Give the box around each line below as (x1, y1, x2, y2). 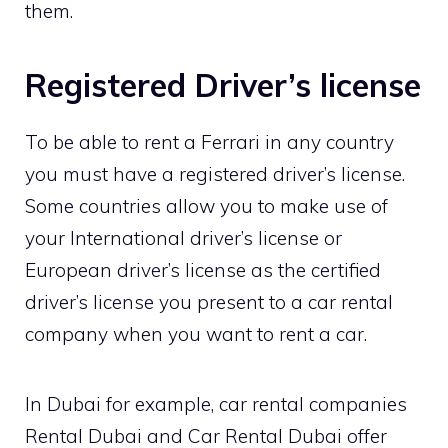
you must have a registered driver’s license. (25, 162, 405, 187)
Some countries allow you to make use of (25, 194, 388, 219)
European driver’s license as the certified (25, 258, 381, 283)
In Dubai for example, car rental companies (25, 392, 407, 417)
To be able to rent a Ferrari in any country (25, 130, 394, 155)
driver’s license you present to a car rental (25, 290, 393, 315)
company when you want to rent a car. (25, 322, 367, 347)
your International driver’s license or (25, 226, 342, 251)
